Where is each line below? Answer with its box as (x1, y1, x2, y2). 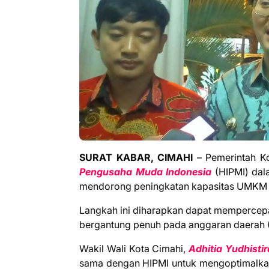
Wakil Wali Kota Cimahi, (79, 242, 189, 255)
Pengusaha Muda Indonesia (79, 165, 211, 178)
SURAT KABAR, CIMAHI (79, 151, 193, 163)
